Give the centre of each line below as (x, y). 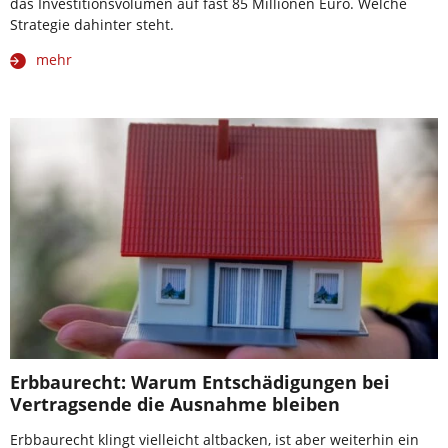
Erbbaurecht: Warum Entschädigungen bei (200, 381)
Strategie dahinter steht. (92, 25)
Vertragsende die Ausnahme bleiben (175, 403)
